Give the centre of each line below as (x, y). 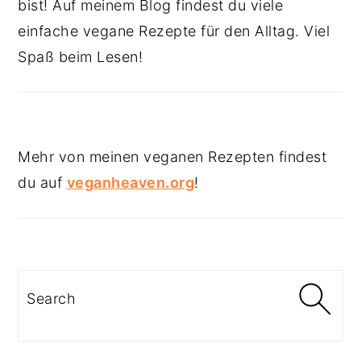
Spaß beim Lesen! (81, 56)
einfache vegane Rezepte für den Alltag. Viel (174, 31)
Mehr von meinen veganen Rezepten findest (172, 156)
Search (51, 290)
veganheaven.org (131, 182)
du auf (42, 182)
